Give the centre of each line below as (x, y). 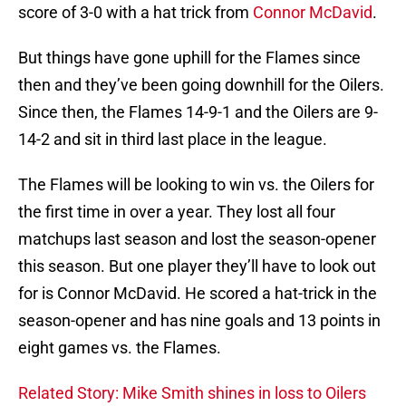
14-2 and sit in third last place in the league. (173, 140)
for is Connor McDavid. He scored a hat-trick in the (198, 294)
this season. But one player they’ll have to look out (197, 266)
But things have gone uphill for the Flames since (189, 58)
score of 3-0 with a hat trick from (134, 13)
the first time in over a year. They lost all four (177, 212)
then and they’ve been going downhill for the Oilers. (201, 85)
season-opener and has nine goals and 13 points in (199, 321)
